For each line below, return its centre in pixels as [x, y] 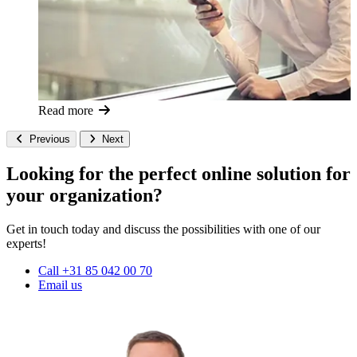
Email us [60, 284]
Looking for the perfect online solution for [178, 173]
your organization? [84, 195]
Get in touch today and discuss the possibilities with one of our [163, 229]
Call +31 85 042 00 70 [95, 270]
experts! [26, 243]
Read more [67, 111]
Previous [49, 139]
